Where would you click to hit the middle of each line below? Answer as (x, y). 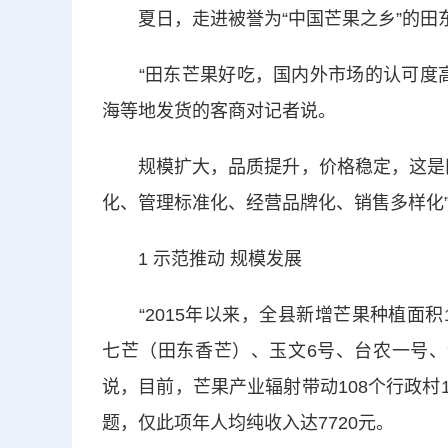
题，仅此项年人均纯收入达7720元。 (248, 423)
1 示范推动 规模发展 (202, 259)
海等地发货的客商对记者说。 (219, 111)
